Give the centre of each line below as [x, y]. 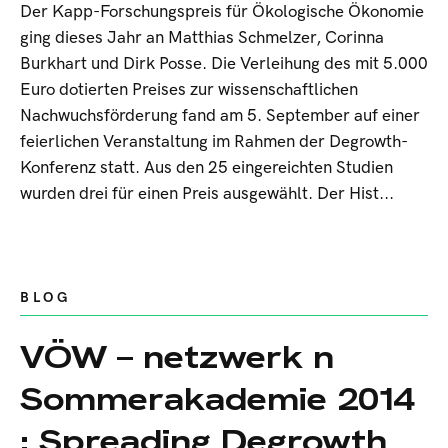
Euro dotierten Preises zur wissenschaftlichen [189, 89]
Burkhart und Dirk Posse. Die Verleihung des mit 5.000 [224, 63]
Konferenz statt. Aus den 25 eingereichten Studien [206, 167]
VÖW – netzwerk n [177, 356]
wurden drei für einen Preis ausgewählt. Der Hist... [207, 193]
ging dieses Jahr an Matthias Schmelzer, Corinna [202, 37]
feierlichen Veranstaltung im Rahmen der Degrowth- [214, 141]
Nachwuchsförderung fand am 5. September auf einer [220, 115]
